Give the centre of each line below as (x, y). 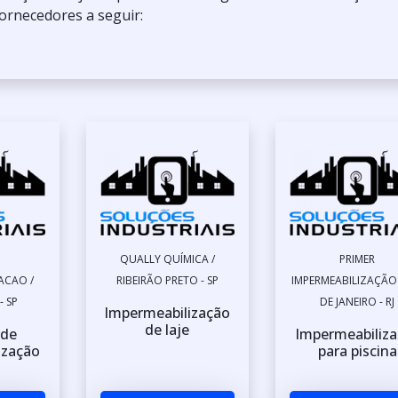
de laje (167, 330)
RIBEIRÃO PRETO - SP (167, 281)
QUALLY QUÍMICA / (167, 259)
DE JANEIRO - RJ (358, 302)
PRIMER (358, 259)
